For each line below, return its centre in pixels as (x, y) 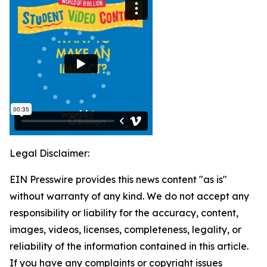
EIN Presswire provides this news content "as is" (118, 180)
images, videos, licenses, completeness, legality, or (125, 230)
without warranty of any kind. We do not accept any (129, 196)
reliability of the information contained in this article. (129, 246)
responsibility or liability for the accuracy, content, (124, 213)
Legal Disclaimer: (49, 153)
